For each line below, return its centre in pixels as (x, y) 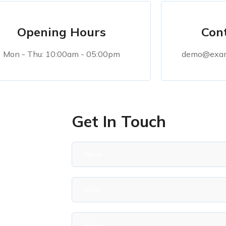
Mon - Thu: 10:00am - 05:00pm (61, 54)
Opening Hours (61, 32)
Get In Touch (119, 122)
